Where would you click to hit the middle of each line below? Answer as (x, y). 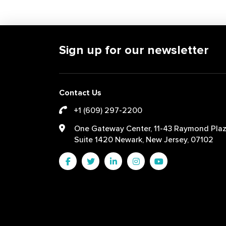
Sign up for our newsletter (134, 50)
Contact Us (80, 93)
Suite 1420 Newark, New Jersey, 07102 (144, 139)
